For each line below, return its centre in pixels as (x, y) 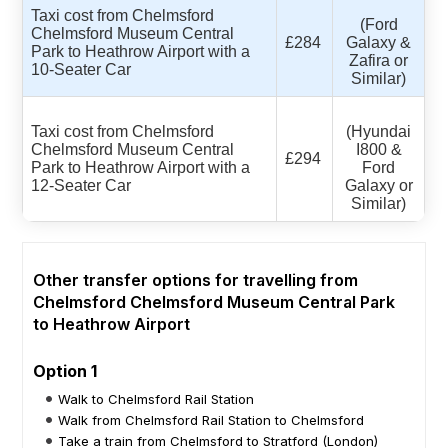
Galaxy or (378, 185)
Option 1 (65, 370)
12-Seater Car (81, 185)
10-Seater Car (81, 69)
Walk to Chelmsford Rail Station (156, 398)
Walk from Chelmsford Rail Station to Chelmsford (211, 419)
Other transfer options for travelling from (196, 279)
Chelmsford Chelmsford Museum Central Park (214, 301)
